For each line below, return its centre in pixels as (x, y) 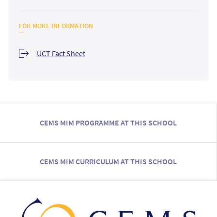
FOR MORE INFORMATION (56, 26)
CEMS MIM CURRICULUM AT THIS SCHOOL (108, 162)
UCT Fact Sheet (61, 54)
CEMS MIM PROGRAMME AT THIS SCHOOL (108, 123)
